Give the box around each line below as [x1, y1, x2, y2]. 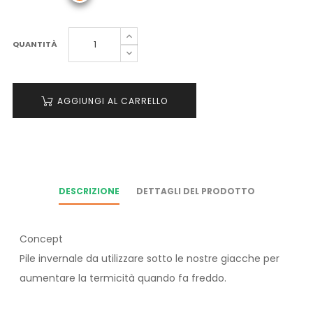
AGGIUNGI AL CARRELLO [57, 95, 168, 108]
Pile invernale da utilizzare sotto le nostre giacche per [20, 252, 279, 266]
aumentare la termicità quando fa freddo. [20, 271, 226, 286]
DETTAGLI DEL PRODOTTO [136, 185, 255, 198]
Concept [20, 232, 63, 247]
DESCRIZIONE [58, 185, 119, 198]
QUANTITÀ [13, 38, 57, 50]
